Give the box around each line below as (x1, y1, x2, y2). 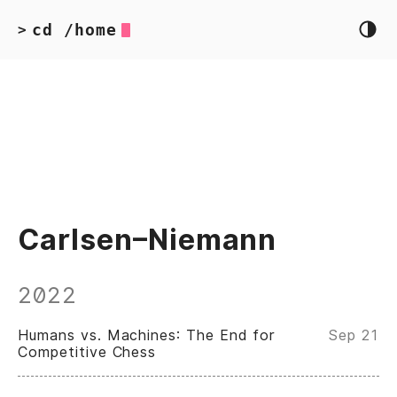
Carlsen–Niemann (18, 222, 277, 258)
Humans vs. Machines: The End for (18, 326, 276, 344)
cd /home (31, 20, 117, 39)
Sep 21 (329, 326, 379, 344)
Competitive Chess (18, 343, 157, 361)
